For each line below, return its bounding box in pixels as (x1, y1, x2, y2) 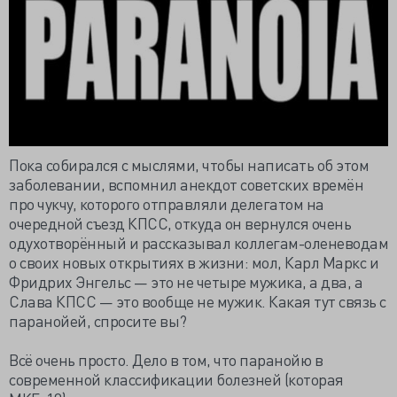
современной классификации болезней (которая (9, 369, 344, 389)
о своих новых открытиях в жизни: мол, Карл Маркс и (9, 252, 378, 272)
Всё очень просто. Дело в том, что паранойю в (9, 349, 323, 370)
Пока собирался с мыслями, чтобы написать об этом (9, 154, 369, 175)
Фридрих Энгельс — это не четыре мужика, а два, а (9, 271, 362, 292)
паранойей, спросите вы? (9, 310, 187, 331)
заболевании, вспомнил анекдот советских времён (9, 174, 363, 194)
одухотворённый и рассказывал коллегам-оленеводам (9, 232, 388, 253)
